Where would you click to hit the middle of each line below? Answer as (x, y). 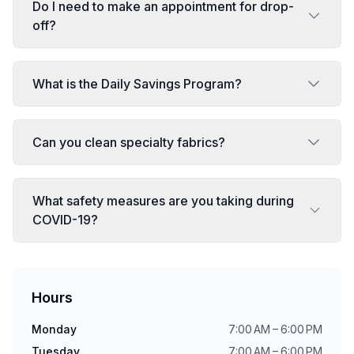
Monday (54, 329)
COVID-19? (65, 220)
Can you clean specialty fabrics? (129, 142)
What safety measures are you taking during (163, 201)
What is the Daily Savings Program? (137, 84)
